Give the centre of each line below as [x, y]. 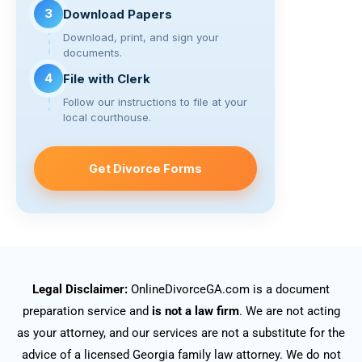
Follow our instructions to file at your [155, 102]
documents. [93, 53]
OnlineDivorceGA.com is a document [230, 290]
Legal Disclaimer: [82, 290]
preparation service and [87, 311]
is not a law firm [195, 311]
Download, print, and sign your [141, 38]
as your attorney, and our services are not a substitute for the [181, 333]
